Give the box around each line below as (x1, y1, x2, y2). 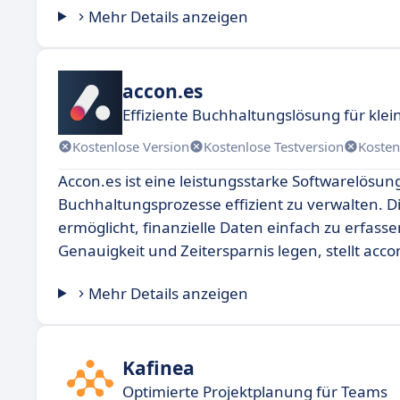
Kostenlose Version (72, 137, 189, 155)
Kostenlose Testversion (204, 137, 344, 155)
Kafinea (122, 354, 195, 380)
